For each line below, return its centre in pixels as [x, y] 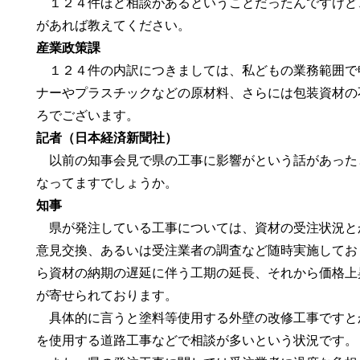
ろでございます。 [88, 115]
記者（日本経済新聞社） [107, 138]
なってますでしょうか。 [107, 183]
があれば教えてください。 [114, 25]
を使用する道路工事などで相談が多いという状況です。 [197, 340]
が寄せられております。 [107, 295]
